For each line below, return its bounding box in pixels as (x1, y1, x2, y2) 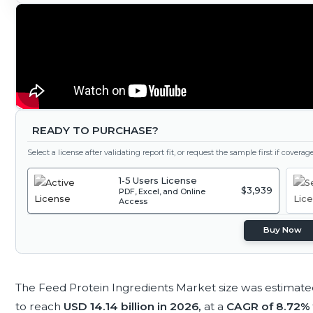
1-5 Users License (119, 175, 198, 187)
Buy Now (263, 225, 303, 235)
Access (119, 196, 148, 207)
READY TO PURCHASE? (31, 124, 159, 138)
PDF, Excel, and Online (119, 187, 206, 197)
